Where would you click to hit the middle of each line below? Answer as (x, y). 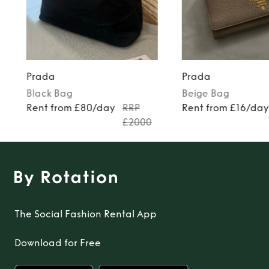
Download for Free (58, 243)
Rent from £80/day (71, 107)
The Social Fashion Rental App (86, 214)
